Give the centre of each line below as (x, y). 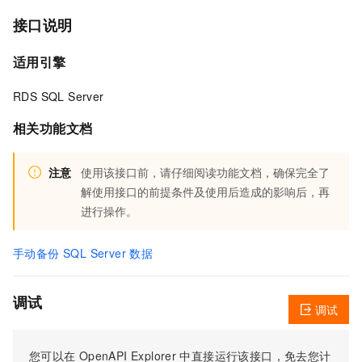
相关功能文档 (53, 128)
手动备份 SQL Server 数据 (83, 253)
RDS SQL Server (59, 96)
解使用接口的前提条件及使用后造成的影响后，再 (205, 191)
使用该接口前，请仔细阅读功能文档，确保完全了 (205, 172)
